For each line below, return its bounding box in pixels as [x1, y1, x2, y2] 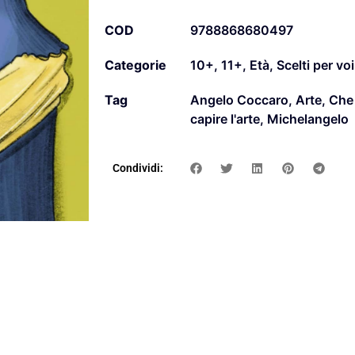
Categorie [105, 57, 166, 74]
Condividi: [113, 162, 163, 175]
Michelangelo [267, 111, 349, 128]
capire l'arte [190, 111, 260, 128]
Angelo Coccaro [190, 92, 288, 109]
